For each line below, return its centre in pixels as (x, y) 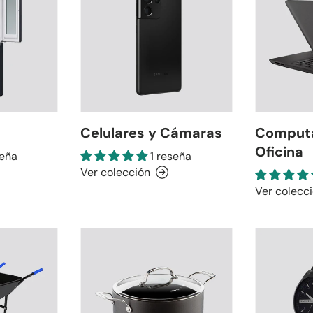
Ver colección (116, 172)
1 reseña (171, 156)
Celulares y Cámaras (152, 132)
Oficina (279, 151)
